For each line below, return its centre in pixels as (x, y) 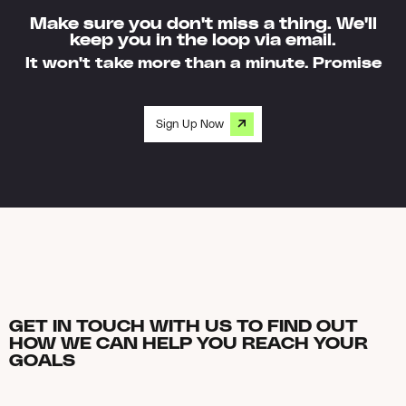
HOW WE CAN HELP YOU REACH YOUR (188, 343)
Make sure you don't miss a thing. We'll (203, 23)
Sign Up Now (190, 124)
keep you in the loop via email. (203, 39)
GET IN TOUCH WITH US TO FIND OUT (184, 325)
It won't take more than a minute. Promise (203, 62)
